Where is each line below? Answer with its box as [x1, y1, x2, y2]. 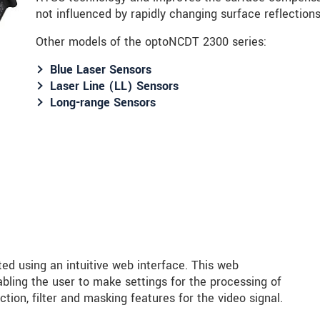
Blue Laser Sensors [50, 61, 151, 78]
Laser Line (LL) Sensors [50, 77, 179, 94]
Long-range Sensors [50, 94, 156, 111]
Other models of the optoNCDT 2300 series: [36, 33, 266, 50]
